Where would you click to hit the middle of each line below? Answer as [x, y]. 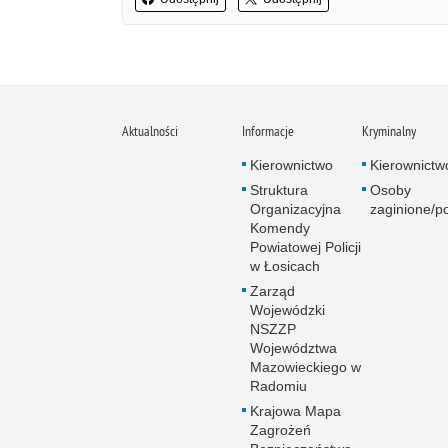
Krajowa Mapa [295, 411]
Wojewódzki [287, 310]
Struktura [279, 190]
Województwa [293, 348]
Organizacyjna [295, 209]
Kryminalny [389, 131]
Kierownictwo [291, 165]
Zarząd [272, 291]
